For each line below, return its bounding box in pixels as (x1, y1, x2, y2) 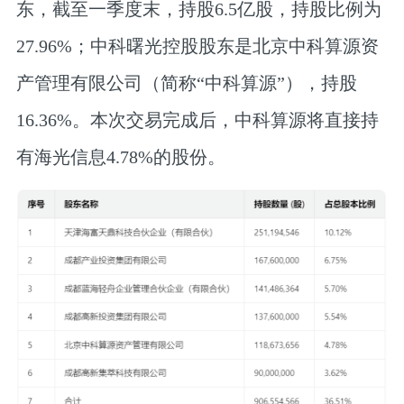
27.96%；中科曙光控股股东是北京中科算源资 (15, 35, 379, 56)
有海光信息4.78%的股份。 (15, 146, 225, 167)
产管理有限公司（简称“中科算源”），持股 (15, 72, 357, 93)
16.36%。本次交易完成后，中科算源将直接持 (15, 109, 379, 130)
